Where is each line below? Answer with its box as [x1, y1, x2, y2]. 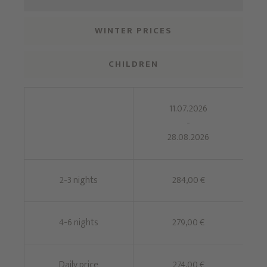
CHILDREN [108, 56, 159, 72]
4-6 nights [58, 215, 98, 231]
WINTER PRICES [95, 23, 172, 38]
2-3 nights [59, 172, 98, 189]
